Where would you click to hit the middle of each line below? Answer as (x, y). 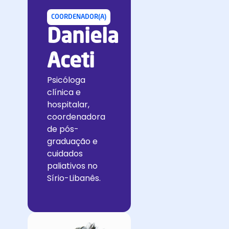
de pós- (63, 129)
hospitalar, (68, 105)
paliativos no (72, 166)
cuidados (65, 154)
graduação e (72, 141)
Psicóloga (66, 80)
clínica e (64, 92)
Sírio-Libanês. (74, 178)
